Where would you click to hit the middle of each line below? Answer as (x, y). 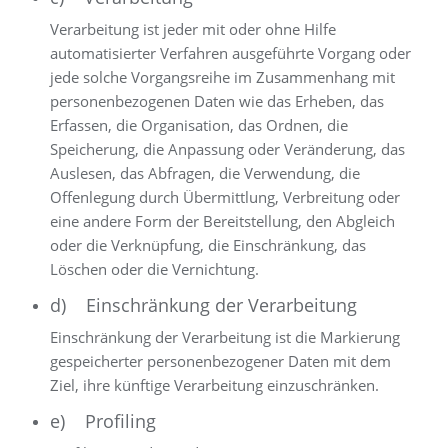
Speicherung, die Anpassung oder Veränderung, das (227, 149)
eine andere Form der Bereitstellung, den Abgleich (222, 221)
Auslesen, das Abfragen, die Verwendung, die (205, 173)
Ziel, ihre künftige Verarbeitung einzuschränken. (214, 385)
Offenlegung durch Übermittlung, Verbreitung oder (225, 197)
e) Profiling (103, 421)
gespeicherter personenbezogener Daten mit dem (220, 361)
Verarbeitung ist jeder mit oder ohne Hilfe (193, 29)
